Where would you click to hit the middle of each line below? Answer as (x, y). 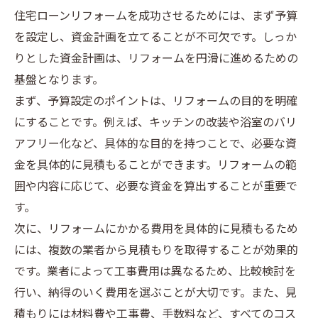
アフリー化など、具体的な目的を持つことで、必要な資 (155, 144)
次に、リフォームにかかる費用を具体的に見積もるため (156, 230)
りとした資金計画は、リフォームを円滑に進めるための (156, 59)
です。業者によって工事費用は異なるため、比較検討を (155, 272)
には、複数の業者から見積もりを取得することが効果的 (156, 251)
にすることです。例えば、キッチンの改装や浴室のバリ (155, 123)
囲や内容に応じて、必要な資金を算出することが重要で (156, 187)
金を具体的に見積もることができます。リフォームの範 (155, 166)
